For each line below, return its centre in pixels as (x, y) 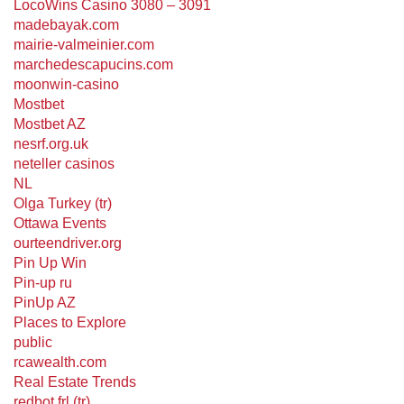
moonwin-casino (66, 84)
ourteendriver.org (68, 243)
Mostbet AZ (50, 124)
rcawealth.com (60, 362)
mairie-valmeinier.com (84, 45)
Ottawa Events (60, 223)
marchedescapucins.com (93, 64)
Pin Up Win (50, 263)
